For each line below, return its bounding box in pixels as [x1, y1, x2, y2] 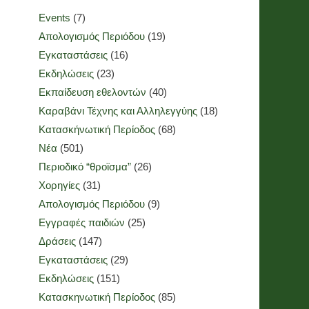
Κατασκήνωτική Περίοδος [39, 123, 155, 135]
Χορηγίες [39, 179, 80, 191]
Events [39, 12, 70, 23]
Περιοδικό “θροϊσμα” [39, 161, 131, 172]
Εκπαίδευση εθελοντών [39, 86, 146, 98]
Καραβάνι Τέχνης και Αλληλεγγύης [39, 105, 197, 117]
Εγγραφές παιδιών [39, 217, 125, 228]
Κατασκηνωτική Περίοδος [39, 291, 155, 303]
